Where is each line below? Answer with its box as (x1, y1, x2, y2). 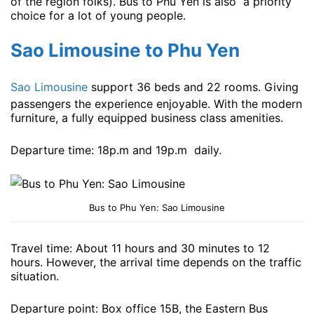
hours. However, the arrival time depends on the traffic (11, 255, 301, 270)
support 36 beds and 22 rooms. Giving (88, 79, 299, 94)
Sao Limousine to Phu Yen (11, 39, 240, 61)
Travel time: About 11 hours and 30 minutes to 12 (11, 241, 270, 256)
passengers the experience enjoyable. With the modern (11, 96, 302, 111)
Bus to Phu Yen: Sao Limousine (89, 202, 225, 214)
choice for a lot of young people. (11, 8, 186, 23)
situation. (11, 269, 59, 284)
